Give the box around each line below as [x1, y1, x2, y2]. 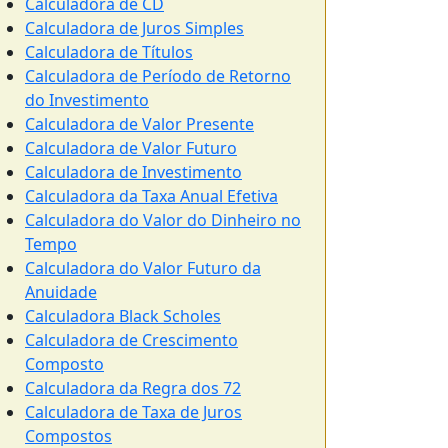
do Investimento [25, 89, 149, 111]
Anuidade [25, 281, 97, 303]
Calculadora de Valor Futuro [25, 137, 237, 159]
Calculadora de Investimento [25, 161, 242, 183]
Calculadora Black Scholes [25, 305, 221, 327]
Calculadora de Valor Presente [25, 113, 254, 135]
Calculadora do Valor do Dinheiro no [25, 209, 301, 231]
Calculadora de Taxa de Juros [25, 401, 242, 423]
